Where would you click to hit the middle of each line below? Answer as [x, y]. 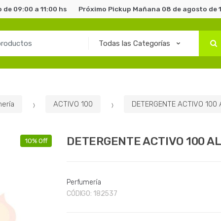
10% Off [36, 141]
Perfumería [84, 182]
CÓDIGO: [80, 193]
